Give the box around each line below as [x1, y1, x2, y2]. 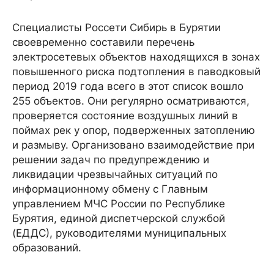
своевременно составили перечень [12, 35, 194, 48]
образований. [12, 241, 81, 254]
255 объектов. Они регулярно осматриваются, [12, 94, 250, 107]
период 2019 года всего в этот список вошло [12, 80, 243, 92]
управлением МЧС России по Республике [12, 197, 225, 210]
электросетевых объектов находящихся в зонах [12, 50, 260, 63]
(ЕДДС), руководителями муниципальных [12, 226, 226, 239]
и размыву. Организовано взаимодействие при [12, 138, 254, 151]
